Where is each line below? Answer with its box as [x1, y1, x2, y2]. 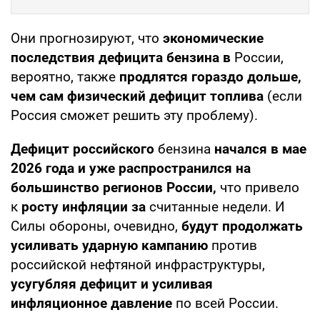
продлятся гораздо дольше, [119, 68, 301, 85]
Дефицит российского [11, 140, 158, 157]
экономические [163, 29, 264, 46]
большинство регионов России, [11, 179, 216, 196]
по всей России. [172, 294, 279, 311]
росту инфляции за [21, 198, 149, 215]
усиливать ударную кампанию [11, 236, 208, 254]
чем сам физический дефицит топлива [11, 87, 267, 104]
